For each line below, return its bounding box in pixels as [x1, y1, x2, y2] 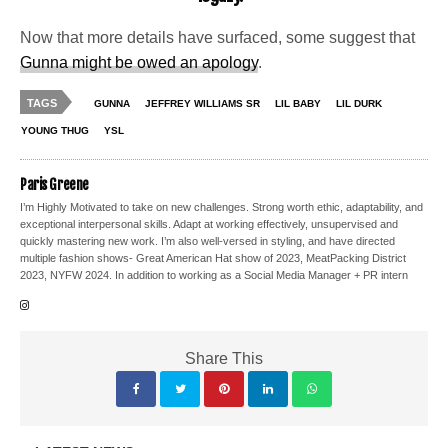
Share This [185, 349, 263, 367]
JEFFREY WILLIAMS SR [145, 97, 260, 109]
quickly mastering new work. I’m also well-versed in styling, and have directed [20, 234, 396, 247]
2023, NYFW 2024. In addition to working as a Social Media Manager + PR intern [20, 268, 409, 281]
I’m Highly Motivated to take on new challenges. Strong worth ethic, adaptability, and [20, 200, 424, 213]
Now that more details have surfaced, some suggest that [20, 28, 416, 46]
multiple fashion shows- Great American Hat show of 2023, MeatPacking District [20, 251, 407, 264]
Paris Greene [20, 175, 89, 193]
